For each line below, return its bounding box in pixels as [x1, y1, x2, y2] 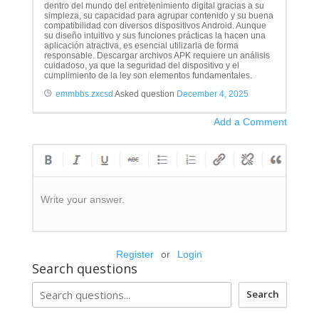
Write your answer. [40, 193, 125, 205]
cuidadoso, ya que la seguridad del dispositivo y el [43, 60, 239, 70]
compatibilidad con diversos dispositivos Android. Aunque [43, 20, 266, 31]
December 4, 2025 [176, 88, 249, 99]
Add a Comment [214, 115, 288, 127]
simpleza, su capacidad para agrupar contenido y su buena [43, 10, 273, 21]
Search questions [31, 259, 137, 277]
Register [116, 248, 155, 260]
